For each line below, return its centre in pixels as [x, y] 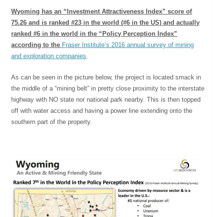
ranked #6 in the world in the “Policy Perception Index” [94, 34]
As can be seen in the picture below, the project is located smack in [106, 77]
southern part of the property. [52, 122]
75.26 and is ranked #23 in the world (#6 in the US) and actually [106, 23]
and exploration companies [49, 56]
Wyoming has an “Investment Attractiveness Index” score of [102, 12]
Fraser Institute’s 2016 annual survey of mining [128, 45]
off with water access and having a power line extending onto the [102, 111]
